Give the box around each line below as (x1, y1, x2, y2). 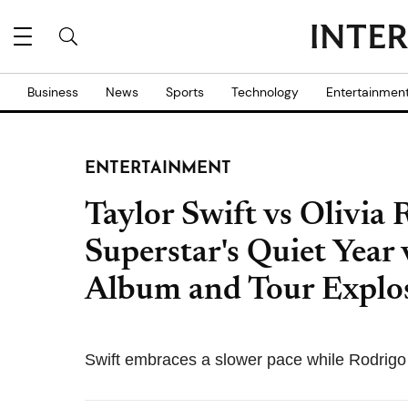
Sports (166, 84, 204, 100)
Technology (231, 84, 299, 100)
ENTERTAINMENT (85, 160, 231, 178)
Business (27, 84, 78, 100)
